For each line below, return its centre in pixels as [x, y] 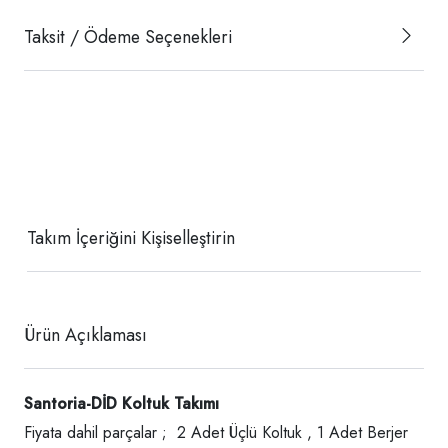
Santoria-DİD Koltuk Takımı [121, 403]
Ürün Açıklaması [85, 334]
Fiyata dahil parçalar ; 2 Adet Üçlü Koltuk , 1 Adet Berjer [216, 432]
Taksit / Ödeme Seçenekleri [128, 36]
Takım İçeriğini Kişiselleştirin [131, 237]
